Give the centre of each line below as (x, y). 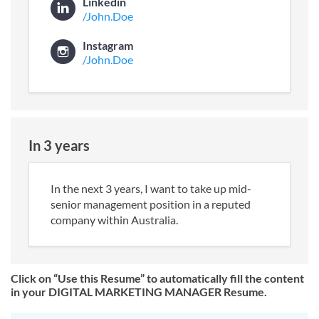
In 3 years (59, 145)
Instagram (108, 45)
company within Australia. (114, 219)
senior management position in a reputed (151, 204)
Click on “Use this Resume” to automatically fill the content (157, 278)
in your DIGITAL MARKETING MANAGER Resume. (139, 291)
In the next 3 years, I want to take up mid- (151, 188)
